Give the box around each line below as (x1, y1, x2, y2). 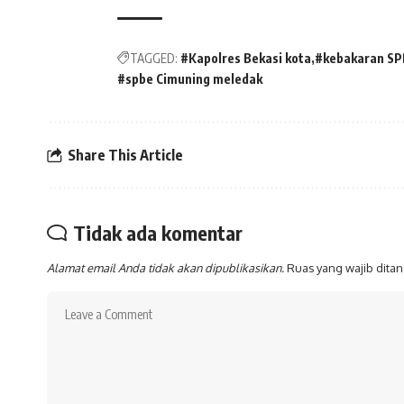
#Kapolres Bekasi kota (180, 50, 311, 67)
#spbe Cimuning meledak (117, 71, 262, 87)
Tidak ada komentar (73, 220, 243, 246)
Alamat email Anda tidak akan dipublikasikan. (47, 261, 284, 276)
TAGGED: (130, 50, 178, 67)
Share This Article (68, 145, 183, 164)
